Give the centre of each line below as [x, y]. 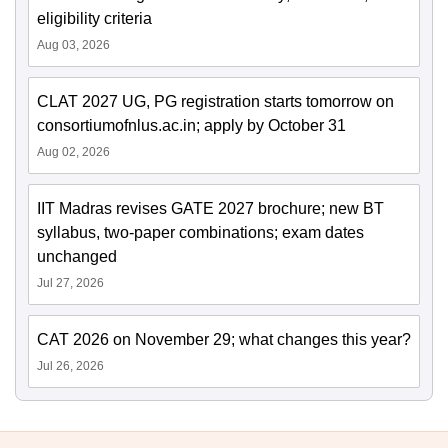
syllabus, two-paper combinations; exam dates [200, 233]
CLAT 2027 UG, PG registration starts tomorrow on [215, 102]
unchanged [77, 257]
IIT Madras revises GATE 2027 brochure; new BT [210, 209]
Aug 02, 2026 [73, 152]
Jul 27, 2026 [70, 283]
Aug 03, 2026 [73, 45]
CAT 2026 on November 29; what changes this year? [224, 340]
